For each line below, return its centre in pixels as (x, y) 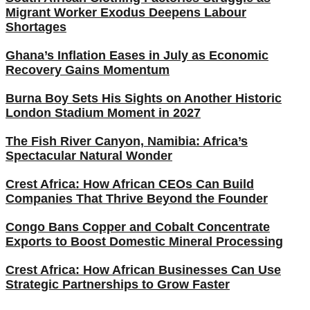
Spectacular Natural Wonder (89, 155)
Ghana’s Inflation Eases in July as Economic (137, 55)
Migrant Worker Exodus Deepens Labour (126, 12)
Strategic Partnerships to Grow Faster (118, 284)
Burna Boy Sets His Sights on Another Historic (144, 98)
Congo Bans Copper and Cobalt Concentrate (138, 227)
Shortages (36, 27)
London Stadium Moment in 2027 (103, 112)
